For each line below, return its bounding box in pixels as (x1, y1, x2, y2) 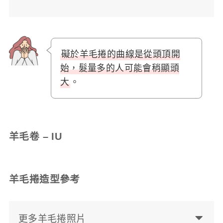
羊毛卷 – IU (8, 130, 62, 142)
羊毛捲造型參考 (8, 174, 80, 185)
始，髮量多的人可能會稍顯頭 (60, 63, 180, 73)
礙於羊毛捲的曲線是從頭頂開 (61, 49, 181, 59)
